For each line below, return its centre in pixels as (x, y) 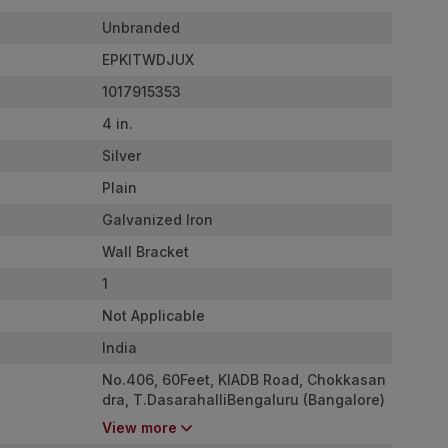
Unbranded (141, 27)
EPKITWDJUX (148, 59)
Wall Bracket (145, 251)
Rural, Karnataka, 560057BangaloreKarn (242, 419)
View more (139, 427)
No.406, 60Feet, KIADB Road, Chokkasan (244, 379)
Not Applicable (153, 315)
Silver (121, 155)
